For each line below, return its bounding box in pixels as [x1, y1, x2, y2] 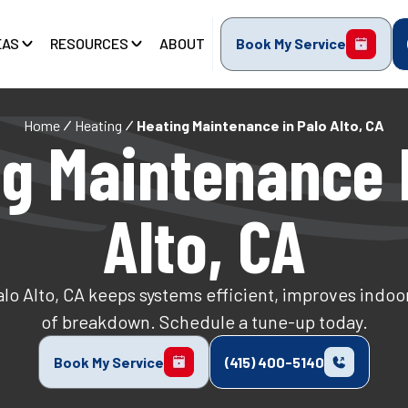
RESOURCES [50, 35, 128, 53]
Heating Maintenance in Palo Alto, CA [137, 117, 384, 134]
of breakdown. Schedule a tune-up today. [40, 311, 368, 332]
